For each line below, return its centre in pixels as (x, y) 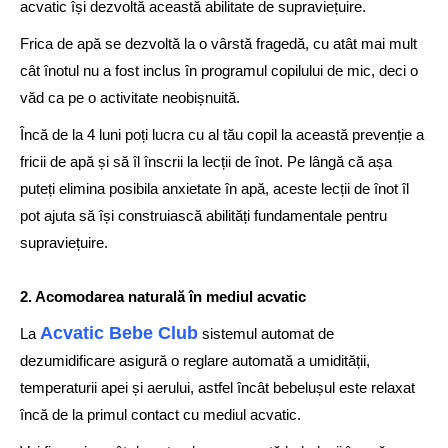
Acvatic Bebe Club (119, 333)
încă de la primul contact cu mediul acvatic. (160, 414)
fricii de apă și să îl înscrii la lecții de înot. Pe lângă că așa (206, 161)
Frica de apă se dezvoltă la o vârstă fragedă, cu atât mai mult (218, 43)
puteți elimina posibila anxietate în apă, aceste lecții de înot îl (214, 188)
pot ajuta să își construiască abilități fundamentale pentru (203, 215)
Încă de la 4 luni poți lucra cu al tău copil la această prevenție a (222, 134)
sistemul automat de (266, 333)
